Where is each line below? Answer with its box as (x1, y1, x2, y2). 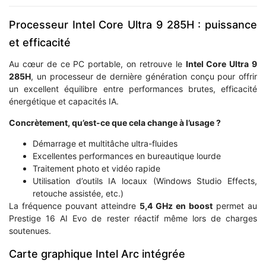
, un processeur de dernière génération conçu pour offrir (31, 71, 257, 82)
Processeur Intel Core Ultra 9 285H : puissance (9, 18, 257, 31)
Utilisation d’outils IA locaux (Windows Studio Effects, (33, 176, 257, 186)
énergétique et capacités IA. (9, 96, 119, 107)
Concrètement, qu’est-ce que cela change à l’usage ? (9, 117, 221, 128)
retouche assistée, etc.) (33, 188, 123, 199)
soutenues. (9, 226, 51, 236)
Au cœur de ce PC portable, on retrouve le (9, 59, 186, 69)
